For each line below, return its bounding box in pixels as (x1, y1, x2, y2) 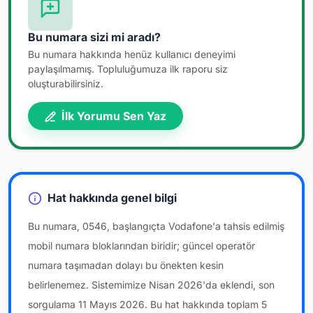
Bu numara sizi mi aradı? (28, 29, 161, 44)
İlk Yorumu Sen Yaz (59, 108, 166, 123)
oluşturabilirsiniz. (28, 77, 103, 89)
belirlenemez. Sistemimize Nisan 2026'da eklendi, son (28, 279, 275, 291)
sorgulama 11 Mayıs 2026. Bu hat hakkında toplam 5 (28, 298, 267, 311)
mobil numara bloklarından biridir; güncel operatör (28, 240, 255, 252)
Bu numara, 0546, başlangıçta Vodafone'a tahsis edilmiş (28, 220, 284, 233)
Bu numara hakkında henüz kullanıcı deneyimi (28, 48, 235, 60)
